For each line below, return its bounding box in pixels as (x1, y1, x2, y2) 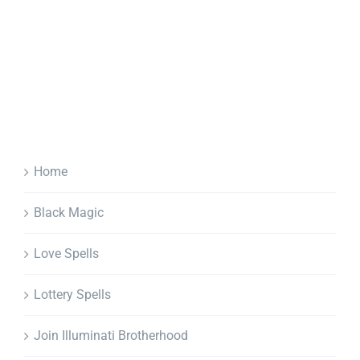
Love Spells (34, 245, 99, 261)
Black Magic (34, 204, 104, 220)
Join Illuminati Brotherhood (34, 327, 188, 343)
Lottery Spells (34, 286, 111, 302)
